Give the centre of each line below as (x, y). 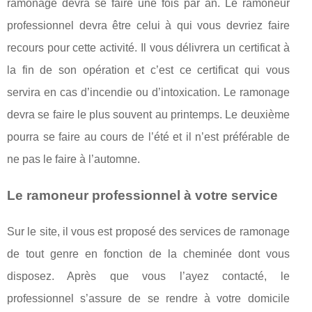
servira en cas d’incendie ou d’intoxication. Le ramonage (148, 93)
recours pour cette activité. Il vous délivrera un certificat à (148, 48)
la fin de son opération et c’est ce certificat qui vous (148, 70)
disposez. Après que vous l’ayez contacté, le (148, 276)
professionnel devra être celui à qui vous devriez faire (148, 26)
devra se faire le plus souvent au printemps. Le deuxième (148, 115)
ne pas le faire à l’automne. (73, 159)
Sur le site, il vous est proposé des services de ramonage (148, 232)
